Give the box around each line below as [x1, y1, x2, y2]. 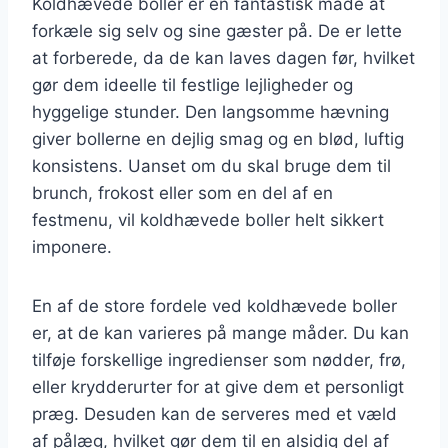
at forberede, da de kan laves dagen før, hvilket [32, 47, 415, 68]
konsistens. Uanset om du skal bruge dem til [32, 155, 391, 176]
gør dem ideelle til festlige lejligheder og [32, 74, 353, 95]
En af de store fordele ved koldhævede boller [32, 295, 397, 316]
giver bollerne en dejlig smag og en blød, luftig [32, 128, 404, 149]
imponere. [32, 236, 112, 257]
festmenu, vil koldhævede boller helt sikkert [32, 209, 384, 230]
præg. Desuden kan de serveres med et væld [32, 403, 397, 424]
